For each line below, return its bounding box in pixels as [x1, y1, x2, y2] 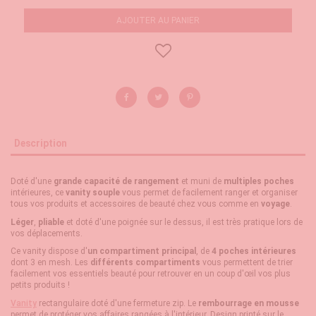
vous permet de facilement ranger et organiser [120, 188, 298, 198]
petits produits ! [11, 280, 70, 291]
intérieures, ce [11, 188, 66, 198]
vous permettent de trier [200, 257, 293, 268]
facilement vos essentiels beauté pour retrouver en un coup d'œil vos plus [11, 269, 291, 279]
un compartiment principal [87, 246, 196, 257]
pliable [38, 217, 64, 227]
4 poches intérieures [209, 246, 296, 257]
